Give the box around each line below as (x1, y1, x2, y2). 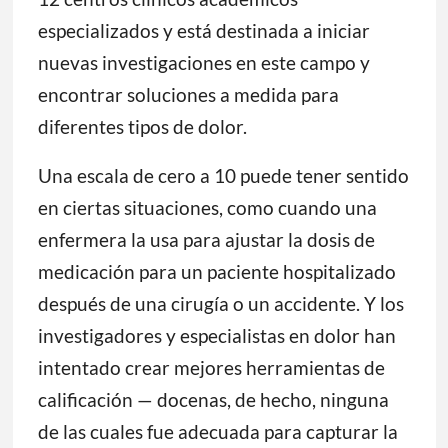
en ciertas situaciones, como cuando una (37, 196, 377, 220)
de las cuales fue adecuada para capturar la (37, 420, 398, 444)
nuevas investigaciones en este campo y (37, 51, 370, 75)
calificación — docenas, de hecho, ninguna (37, 388, 389, 412)
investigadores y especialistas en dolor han (37, 324, 396, 348)
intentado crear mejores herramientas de (37, 356, 385, 380)
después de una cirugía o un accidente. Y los (37, 292, 404, 316)
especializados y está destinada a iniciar (37, 19, 370, 43)
